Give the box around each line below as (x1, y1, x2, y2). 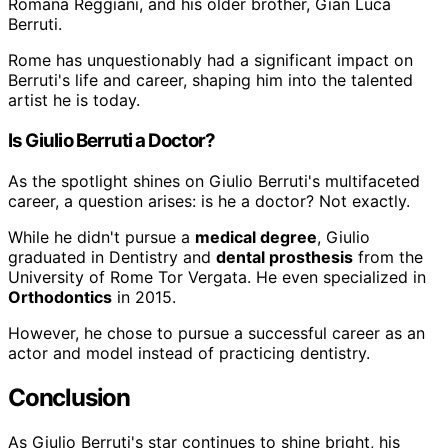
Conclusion (8, 382, 130, 412)
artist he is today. (8, 90, 140, 111)
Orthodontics (8, 286, 112, 307)
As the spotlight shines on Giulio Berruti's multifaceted (8, 170, 420, 191)
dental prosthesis (216, 246, 353, 267)
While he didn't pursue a (8, 226, 195, 247)
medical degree (195, 226, 317, 247)
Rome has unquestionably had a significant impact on (8, 50, 413, 71)
